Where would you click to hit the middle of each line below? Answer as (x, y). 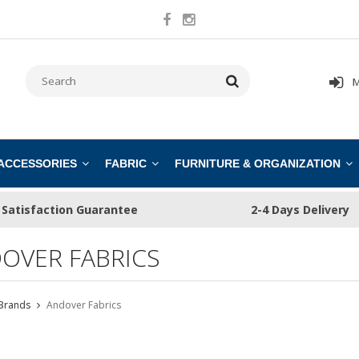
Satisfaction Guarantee (70, 210)
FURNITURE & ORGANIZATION (258, 164)
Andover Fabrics (83, 305)
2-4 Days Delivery (301, 210)
